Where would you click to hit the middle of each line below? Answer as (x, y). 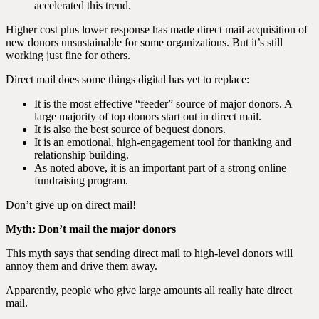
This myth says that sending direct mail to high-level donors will (149, 253)
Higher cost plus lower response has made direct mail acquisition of (157, 30)
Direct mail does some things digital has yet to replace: (127, 79)
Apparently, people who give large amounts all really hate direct (149, 290)
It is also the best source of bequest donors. (130, 129)
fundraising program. (81, 181)
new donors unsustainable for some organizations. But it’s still (144, 42)
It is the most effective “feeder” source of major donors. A (163, 104)
